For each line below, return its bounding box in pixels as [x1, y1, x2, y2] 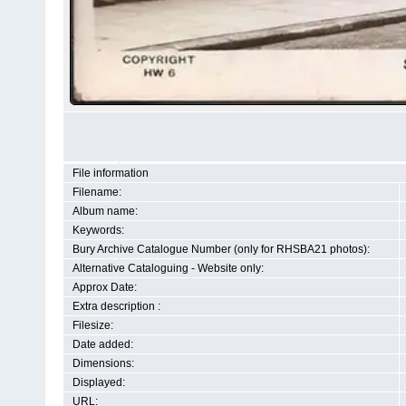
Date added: [72, 338, 133, 351]
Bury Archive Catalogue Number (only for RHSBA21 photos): [72, 243, 370, 256]
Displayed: [72, 376, 125, 389]
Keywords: [72, 224, 124, 237]
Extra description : [72, 300, 160, 313]
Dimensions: [72, 357, 134, 370]
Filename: [72, 186, 121, 198]
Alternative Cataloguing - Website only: [72, 262, 264, 275]
